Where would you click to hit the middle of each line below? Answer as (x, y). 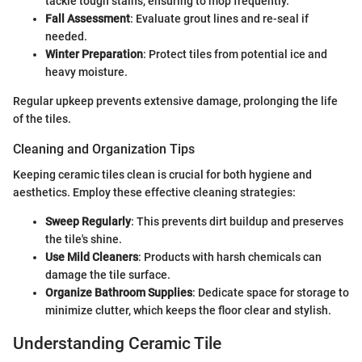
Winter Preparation (94, 55)
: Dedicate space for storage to (271, 293)
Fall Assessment (88, 19)
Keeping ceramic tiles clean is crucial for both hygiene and (162, 175)
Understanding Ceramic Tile (117, 344)
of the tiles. (42, 119)
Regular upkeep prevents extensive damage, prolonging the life (175, 101)
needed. (66, 37)
